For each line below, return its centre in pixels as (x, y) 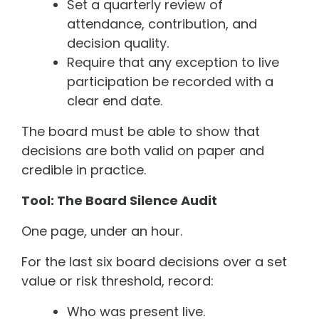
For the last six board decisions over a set (154, 261)
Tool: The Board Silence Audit (119, 200)
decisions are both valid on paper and (143, 150)
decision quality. (118, 43)
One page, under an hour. (102, 231)
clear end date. (115, 100)
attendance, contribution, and (162, 23)
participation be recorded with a (170, 81)
